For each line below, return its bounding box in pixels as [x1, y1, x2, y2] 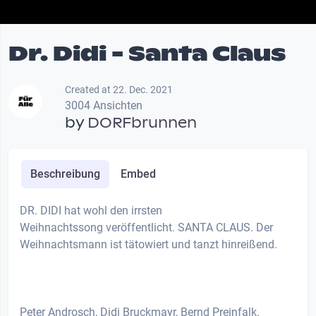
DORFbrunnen [87, 114, 197, 133]
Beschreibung [30, 167, 100, 181]
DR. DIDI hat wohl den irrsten [20, 204, 162, 218]
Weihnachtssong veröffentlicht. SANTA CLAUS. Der [20, 221, 273, 235]
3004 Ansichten [65, 99, 142, 113]
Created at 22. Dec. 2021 [65, 84, 173, 96]
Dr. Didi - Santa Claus [8, 40, 286, 67]
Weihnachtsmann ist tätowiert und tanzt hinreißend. [20, 238, 277, 252]
